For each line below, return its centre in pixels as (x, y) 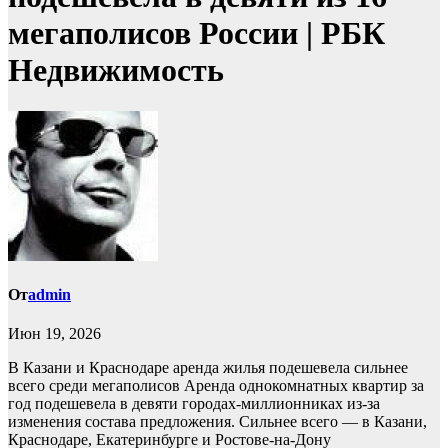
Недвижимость (116, 70)
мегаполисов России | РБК (196, 33)
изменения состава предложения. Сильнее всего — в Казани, (217, 422)
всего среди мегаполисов (96, 386)
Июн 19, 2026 (54, 334)
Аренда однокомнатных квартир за (304, 386)
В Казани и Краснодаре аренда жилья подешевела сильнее (208, 368)
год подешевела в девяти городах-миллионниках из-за (194, 404)
